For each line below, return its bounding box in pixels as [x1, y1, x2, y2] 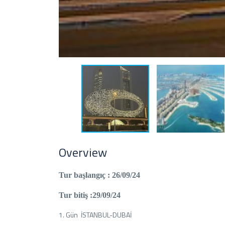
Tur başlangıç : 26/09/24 [59, 171, 140, 179]
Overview [59, 143, 107, 161]
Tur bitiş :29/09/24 [59, 191, 121, 199]
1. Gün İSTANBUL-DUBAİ [59, 209, 132, 220]
